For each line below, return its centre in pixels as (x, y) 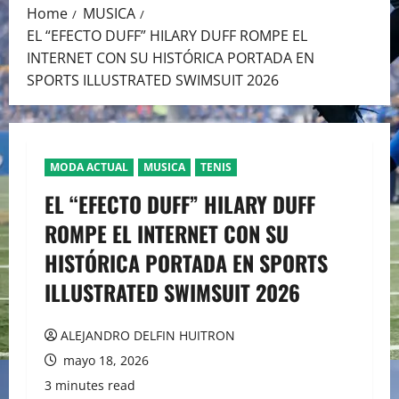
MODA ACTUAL (89, 167)
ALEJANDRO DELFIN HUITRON (148, 336)
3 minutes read (90, 386)
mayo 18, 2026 (104, 361)
